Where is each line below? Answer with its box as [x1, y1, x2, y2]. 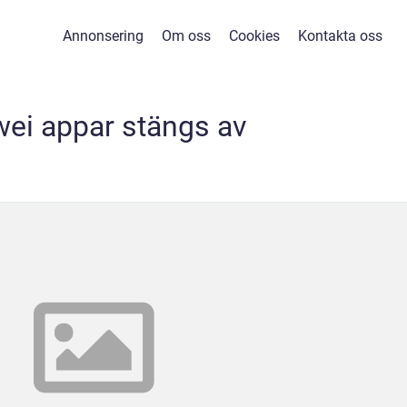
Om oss [161, 27, 211, 45]
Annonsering [62, 27, 144, 45]
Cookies [228, 27, 280, 45]
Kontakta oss [297, 27, 382, 45]
